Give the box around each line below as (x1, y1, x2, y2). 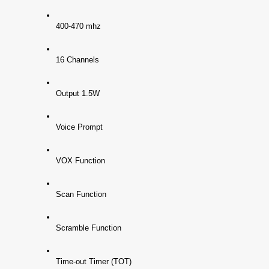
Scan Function (56, 189, 107, 199)
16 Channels (56, 55, 100, 64)
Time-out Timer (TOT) (56, 256, 132, 266)
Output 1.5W (56, 88, 100, 98)
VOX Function (56, 156, 106, 165)
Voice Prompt (56, 122, 103, 131)
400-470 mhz (56, 21, 101, 31)
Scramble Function (56, 223, 122, 232)
